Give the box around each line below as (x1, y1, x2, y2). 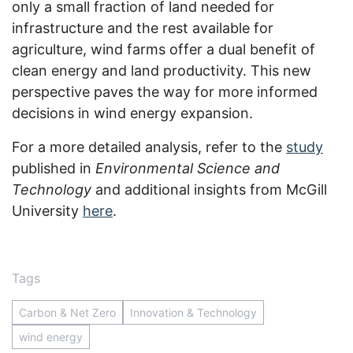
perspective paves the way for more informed (12, 84, 318, 101)
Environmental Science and (95, 160, 280, 177)
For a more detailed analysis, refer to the (12, 139, 286, 156)
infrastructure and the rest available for (12, 20, 273, 37)
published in (12, 160, 95, 177)
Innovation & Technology (130, 306, 257, 320)
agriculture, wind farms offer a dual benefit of (12, 41, 315, 58)
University (12, 203, 83, 220)
